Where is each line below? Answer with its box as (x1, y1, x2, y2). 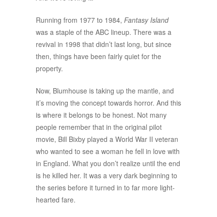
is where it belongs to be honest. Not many (36, 110, 167, 120)
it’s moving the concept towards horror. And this (36, 98, 181, 108)
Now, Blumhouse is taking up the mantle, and (36, 86, 174, 95)
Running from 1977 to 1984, (36, 15, 124, 25)
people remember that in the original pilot (36, 122, 162, 132)
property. (36, 63, 63, 73)
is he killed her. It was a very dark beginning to (36, 170, 177, 180)
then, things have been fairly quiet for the (36, 51, 161, 61)
